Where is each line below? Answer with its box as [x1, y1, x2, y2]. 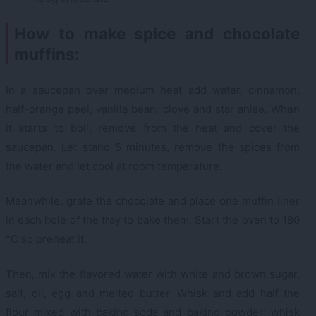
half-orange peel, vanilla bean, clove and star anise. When [6, 102, 300, 116]
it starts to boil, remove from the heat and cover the [6, 121, 300, 135]
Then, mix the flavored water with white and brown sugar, [6, 267, 300, 281]
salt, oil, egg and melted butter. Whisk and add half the [6, 286, 300, 300]
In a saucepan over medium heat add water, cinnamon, [6, 83, 300, 97]
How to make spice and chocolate [14, 24, 300, 44]
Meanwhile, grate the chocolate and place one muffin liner [6, 194, 300, 208]
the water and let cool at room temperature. [6, 159, 222, 173]
